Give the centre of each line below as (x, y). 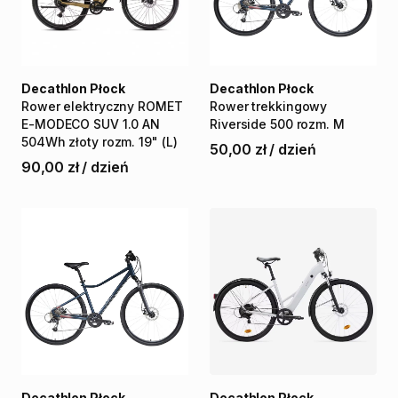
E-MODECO (56, 124)
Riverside (239, 124)
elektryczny (99, 106)
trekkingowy (290, 106)
